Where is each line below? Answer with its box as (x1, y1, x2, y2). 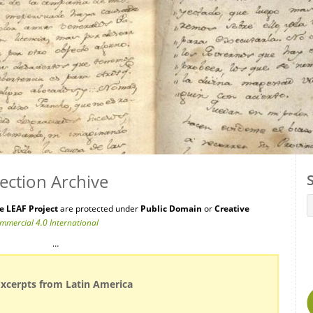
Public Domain (140, 203, 202, 214)
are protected (58, 203, 113, 214)
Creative (214, 203, 249, 214)
